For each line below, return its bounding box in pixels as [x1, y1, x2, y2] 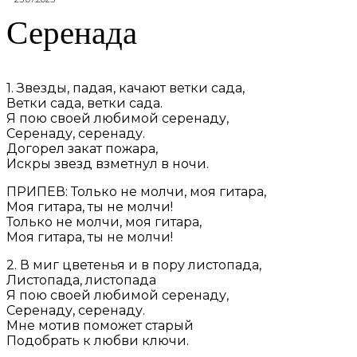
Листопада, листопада [6, 273, 156, 288]
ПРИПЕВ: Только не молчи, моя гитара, [6, 184, 266, 200]
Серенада [6, 14, 137, 52]
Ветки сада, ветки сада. [6, 96, 163, 112]
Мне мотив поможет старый [6, 318, 194, 334]
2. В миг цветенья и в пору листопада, [6, 257, 261, 273]
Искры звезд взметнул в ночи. [6, 156, 209, 172]
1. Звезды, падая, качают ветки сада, [6, 80, 245, 96]
